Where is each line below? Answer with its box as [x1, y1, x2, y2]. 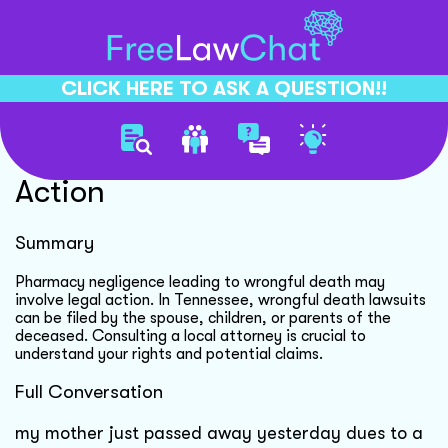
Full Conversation [15, 381, 163, 404]
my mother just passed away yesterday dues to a [15, 423, 423, 444]
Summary [15, 231, 94, 254]
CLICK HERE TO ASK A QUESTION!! [61, 76, 387, 100]
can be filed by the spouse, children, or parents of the [15, 308, 391, 327]
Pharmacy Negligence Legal [15, 136, 405, 174]
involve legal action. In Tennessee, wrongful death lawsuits [15, 290, 426, 309]
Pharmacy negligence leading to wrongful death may [15, 272, 385, 291]
